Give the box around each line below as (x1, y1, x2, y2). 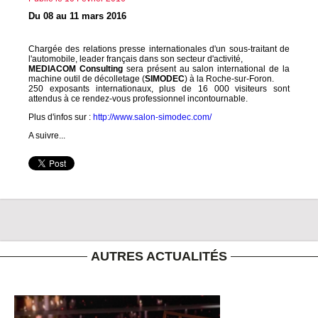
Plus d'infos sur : (28, 112, 93, 122)
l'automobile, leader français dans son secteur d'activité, (28, 54, 243, 64)
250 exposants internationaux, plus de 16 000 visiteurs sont (28, 84, 290, 94)
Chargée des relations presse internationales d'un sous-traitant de (28, 44, 290, 54)
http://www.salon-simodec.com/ (93, 112, 212, 122)
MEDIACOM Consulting (28, 64, 126, 74)
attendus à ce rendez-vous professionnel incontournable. (28, 94, 248, 104)
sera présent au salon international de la (126, 64, 290, 74)
